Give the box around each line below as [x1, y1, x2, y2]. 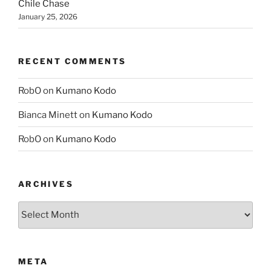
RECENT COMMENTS [18, 56, 126, 66]
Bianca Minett [18, 109, 77, 120]
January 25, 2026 [18, 12, 77, 22]
